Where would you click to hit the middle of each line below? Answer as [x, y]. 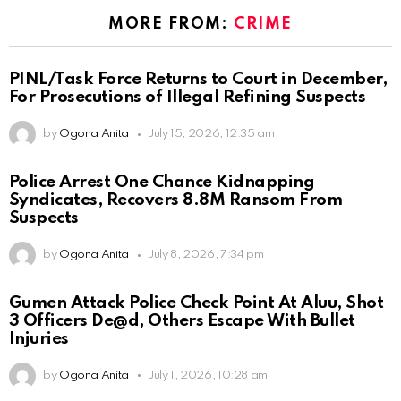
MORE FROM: [171, 24]
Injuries [39, 338]
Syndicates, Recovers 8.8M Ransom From [176, 200]
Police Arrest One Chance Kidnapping [162, 183]
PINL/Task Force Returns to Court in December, [198, 80]
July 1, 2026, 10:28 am [208, 375]
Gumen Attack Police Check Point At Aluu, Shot [196, 303]
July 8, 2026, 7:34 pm [205, 255]
